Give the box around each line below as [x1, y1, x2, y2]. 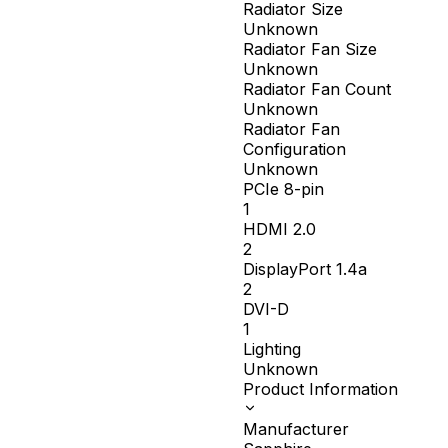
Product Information [242, 379, 398, 400]
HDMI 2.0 [242, 219, 316, 240]
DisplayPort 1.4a [242, 259, 367, 280]
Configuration [242, 139, 346, 160]
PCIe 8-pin [242, 179, 324, 200]
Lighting [242, 339, 301, 360]
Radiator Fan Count [242, 79, 391, 100]
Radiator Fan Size [242, 39, 377, 60]
